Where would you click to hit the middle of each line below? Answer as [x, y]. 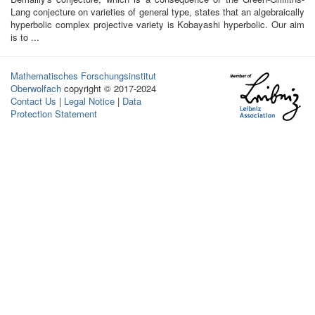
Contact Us [33, 101]
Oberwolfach [36, 88]
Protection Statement [54, 114]
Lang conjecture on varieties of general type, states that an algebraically [157, 12]
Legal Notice [89, 101]
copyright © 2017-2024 [110, 88]
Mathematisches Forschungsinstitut [83, 76]
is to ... [25, 37]
